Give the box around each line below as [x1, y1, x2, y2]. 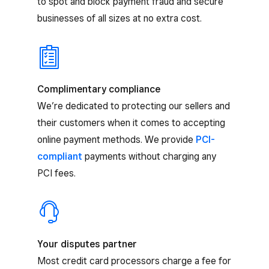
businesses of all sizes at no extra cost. [37, 12, 202, 24]
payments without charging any [82, 150, 216, 162]
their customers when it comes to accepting [37, 116, 225, 128]
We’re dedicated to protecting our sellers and [37, 100, 230, 112]
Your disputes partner [37, 238, 137, 250]
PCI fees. [37, 167, 76, 179]
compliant [37, 150, 82, 162]
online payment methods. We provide [37, 133, 196, 145]
